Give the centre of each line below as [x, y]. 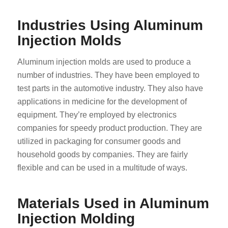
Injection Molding [76, 218]
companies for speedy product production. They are [109, 128]
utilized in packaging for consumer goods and [99, 141]
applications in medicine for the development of [102, 101]
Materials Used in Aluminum [113, 203]
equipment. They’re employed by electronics [97, 115]
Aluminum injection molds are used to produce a [104, 62]
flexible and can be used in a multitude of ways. [102, 167]
